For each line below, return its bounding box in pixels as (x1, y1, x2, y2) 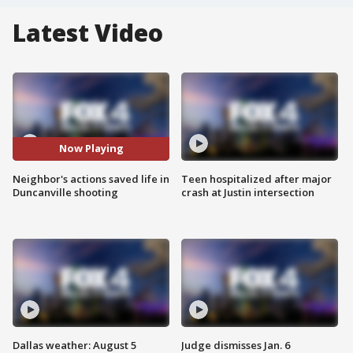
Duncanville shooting (13, 184, 118, 199)
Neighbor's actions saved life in (13, 171, 169, 186)
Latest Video (13, 17, 163, 49)
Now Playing (58, 141, 124, 156)
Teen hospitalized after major (181, 171, 332, 186)
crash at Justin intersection (181, 184, 314, 199)
